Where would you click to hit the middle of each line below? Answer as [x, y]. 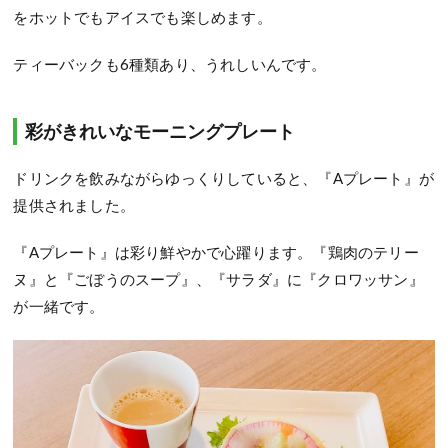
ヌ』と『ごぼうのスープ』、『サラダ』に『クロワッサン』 [218, 278]
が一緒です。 [59, 305]
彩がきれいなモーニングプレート [160, 130]
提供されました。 [74, 204]
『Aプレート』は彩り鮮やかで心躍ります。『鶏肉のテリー [216, 251]
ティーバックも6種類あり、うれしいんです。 [170, 63]
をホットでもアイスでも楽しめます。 [142, 16]
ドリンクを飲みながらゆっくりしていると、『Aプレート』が [224, 177]
